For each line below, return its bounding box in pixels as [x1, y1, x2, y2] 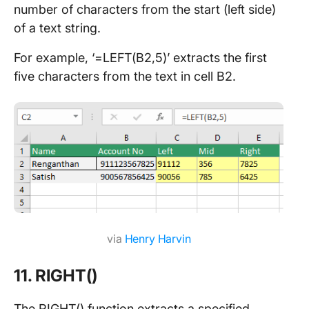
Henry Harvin [124, 231, 191, 246]
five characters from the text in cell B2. [14, 68, 236, 83]
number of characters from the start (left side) [14, 1, 276, 17]
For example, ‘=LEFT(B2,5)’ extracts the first [14, 50, 267, 65]
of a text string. [14, 20, 101, 35]
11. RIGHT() [14, 265, 97, 286]
